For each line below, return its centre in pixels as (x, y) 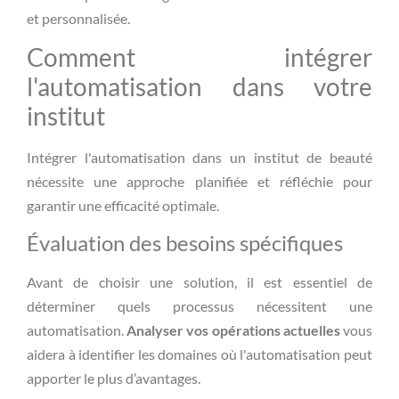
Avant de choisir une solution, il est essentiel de (199, 281)
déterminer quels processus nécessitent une (199, 305)
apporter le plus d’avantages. (114, 378)
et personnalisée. (78, 18)
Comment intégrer (199, 57)
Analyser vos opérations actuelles (233, 330)
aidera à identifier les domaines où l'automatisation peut (199, 354)
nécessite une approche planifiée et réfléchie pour (199, 182)
